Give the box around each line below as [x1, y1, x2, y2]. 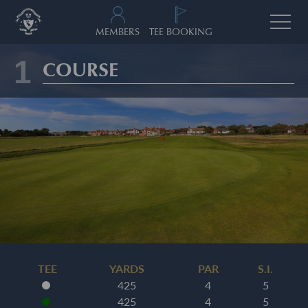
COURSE [43, 55, 118, 82]
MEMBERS [96, 25, 140, 38]
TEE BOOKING [149, 25, 212, 38]
